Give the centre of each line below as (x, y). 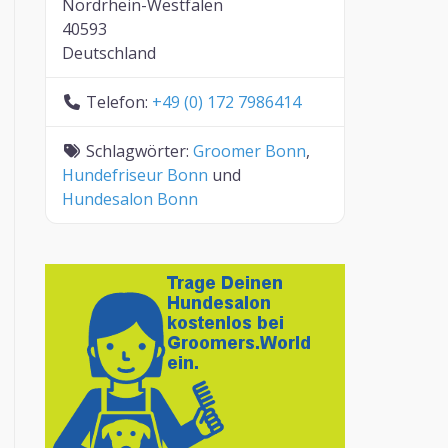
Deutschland (109, 53)
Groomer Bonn (250, 151)
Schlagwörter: (140, 151)
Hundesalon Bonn (130, 199)
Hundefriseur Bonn (135, 175)
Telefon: (119, 102)
